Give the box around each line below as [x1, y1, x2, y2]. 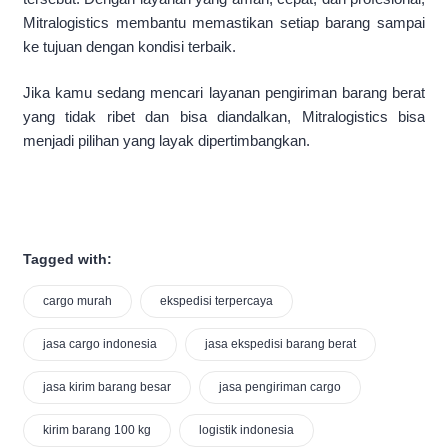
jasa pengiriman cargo [219, 380, 341, 395]
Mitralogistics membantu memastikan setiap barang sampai [23, 13, 425, 31]
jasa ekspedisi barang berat [205, 337, 356, 352]
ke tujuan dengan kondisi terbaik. [23, 37, 236, 55]
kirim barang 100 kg [43, 423, 151, 438]
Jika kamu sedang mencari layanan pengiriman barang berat [23, 84, 425, 102]
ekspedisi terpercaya [160, 294, 273, 309]
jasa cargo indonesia [43, 337, 157, 352]
